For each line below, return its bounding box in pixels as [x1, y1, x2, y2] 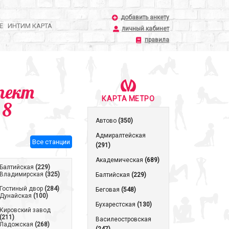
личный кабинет [122, 25, 169, 32]
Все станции [32, 138, 70, 146]
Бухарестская [96, 201, 137, 208]
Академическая [96, 156, 145, 164]
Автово [96, 117, 118, 124]
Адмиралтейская [96, 132, 146, 139]
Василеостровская [96, 216, 151, 223]
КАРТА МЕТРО [102, 95, 155, 103]
